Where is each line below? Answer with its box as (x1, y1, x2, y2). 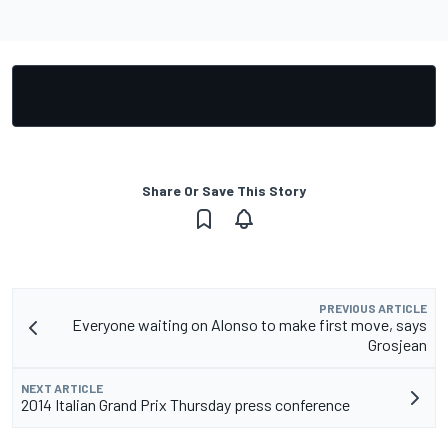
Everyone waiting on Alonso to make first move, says (72, 315, 427, 335)
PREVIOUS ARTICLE (319, 301, 427, 316)
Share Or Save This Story (142, 182, 306, 200)
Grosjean (368, 335, 427, 355)
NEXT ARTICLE (21, 381, 103, 396)
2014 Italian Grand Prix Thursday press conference (21, 395, 350, 415)
